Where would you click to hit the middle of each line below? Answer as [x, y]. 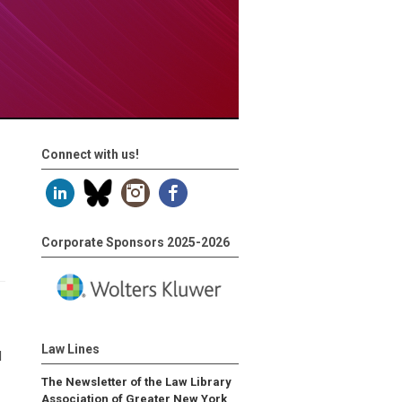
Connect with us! [90, 154]
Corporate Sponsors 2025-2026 [135, 242]
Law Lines [70, 349]
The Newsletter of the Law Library [136, 381]
